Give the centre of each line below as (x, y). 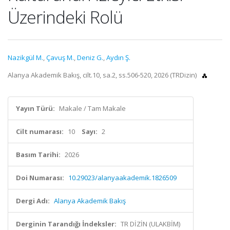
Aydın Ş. (118, 57)
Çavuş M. (60, 57)
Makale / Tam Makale (92, 108)
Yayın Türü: (35, 108)
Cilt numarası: (40, 131)
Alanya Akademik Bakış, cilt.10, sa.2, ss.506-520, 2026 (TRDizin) (103, 75)
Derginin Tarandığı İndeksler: (66, 224)
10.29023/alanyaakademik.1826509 (122, 178)
